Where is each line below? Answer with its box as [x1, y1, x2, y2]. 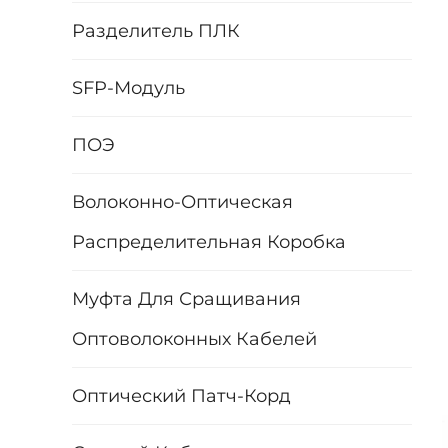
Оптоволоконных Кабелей [72, 327, 317, 350]
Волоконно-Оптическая [72, 190, 293, 213]
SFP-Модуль [72, 76, 185, 99]
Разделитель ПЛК [72, 19, 240, 42]
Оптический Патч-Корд [72, 384, 291, 407]
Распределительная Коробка [72, 230, 346, 253]
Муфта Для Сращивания [72, 287, 301, 310]
